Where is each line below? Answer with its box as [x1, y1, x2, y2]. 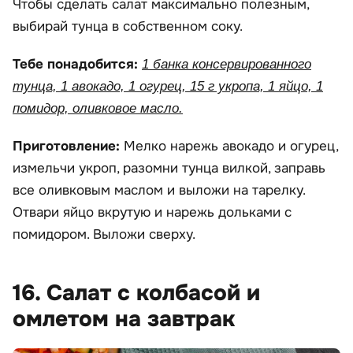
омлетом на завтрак [13, 305, 235, 334]
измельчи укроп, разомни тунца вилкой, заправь [13, 160, 325, 177]
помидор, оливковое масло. [13, 101, 183, 117]
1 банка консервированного [142, 57, 311, 72]
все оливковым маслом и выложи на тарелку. [13, 182, 305, 199]
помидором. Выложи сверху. [13, 226, 195, 243]
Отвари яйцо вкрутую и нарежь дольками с [13, 204, 292, 221]
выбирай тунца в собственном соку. [13, 18, 243, 35]
